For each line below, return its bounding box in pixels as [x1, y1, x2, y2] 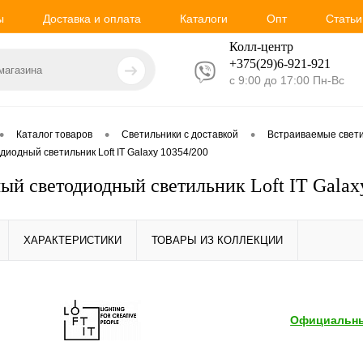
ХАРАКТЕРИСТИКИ [23, 234, 122, 246]
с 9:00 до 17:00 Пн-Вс [229, 73, 344, 87]
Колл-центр [229, 39, 293, 53]
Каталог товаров [16, 129, 92, 141]
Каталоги [180, 11, 228, 25]
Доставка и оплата [43, 11, 141, 25]
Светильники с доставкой [122, 129, 238, 141]
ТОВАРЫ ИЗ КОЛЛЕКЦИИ [152, 234, 283, 246]
